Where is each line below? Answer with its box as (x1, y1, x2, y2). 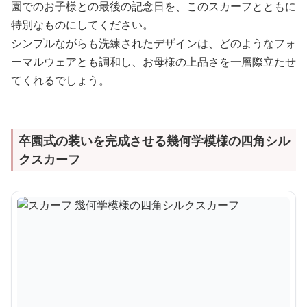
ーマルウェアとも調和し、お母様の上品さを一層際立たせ (11, 53, 296, 69)
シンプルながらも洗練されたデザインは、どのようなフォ (11, 35, 296, 51)
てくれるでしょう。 (11, 72, 110, 88)
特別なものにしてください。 (11, 16, 153, 32)
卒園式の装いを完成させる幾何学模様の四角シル (19, 132, 290, 149)
